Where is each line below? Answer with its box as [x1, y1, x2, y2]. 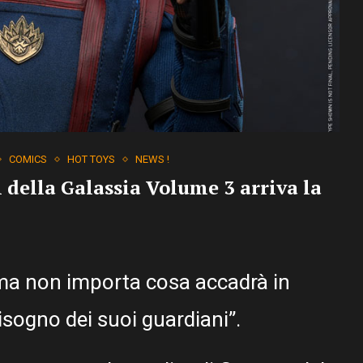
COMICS [9, 153, 47, 166]
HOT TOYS [67, 153, 115, 166]
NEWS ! [135, 153, 169, 166]
